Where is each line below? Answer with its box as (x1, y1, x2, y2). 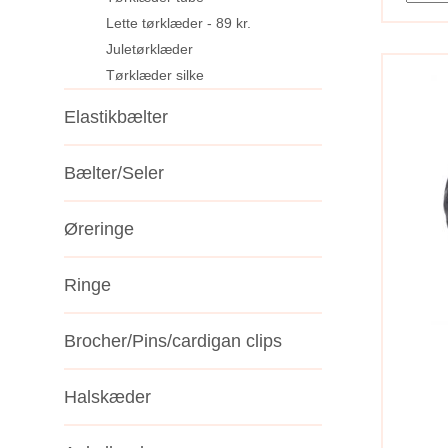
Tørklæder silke (106, 66, 204, 83)
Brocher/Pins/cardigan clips (64, 330, 282, 351)
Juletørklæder (106, 40, 193, 57)
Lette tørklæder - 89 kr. (106, 14, 251, 31)
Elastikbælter (64, 106, 168, 127)
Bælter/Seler (64, 162, 164, 183)
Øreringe (64, 218, 134, 239)
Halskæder (64, 386, 151, 407)
